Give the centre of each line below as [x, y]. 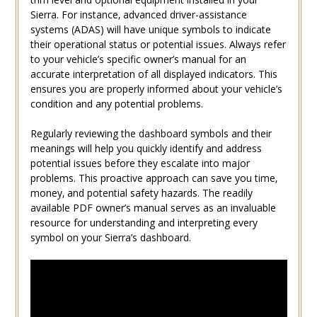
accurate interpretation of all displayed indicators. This [154, 74]
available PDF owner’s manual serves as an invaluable [153, 208]
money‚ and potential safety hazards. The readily [141, 193]
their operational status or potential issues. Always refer [158, 45]
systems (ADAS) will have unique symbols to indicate [150, 30]
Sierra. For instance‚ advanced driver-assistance [138, 15]
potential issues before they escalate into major [140, 163]
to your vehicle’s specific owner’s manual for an [138, 59]
